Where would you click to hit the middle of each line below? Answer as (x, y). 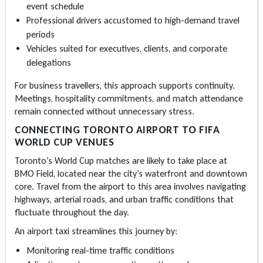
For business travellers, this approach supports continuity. (125, 86)
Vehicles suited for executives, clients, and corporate (127, 49)
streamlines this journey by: (124, 231)
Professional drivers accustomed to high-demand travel (133, 21)
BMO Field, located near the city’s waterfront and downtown (131, 174)
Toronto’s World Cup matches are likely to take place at (121, 161)
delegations (49, 63)
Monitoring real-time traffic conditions (100, 251)
